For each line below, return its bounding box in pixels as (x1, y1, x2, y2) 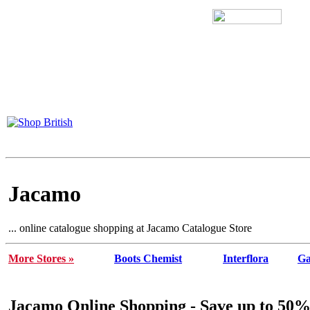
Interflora (223, 253, 268, 264)
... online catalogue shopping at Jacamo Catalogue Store (8, 221, 252, 234)
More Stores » (8, 253, 74, 264)
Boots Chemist (114, 253, 182, 264)
